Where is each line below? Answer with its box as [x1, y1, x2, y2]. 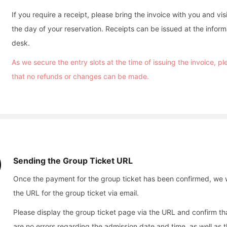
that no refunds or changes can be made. [12, 72, 149, 81]
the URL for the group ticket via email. [13, 188, 139, 197]
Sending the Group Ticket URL [13, 156, 133, 166]
